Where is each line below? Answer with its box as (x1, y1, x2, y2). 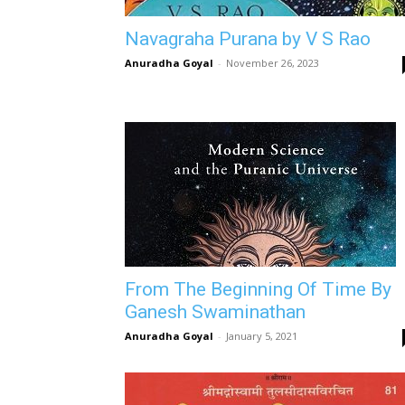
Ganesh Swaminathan (125, 301, 306, 323)
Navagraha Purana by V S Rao (125, 28, 371, 50)
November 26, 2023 (226, 56, 319, 70)
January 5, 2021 (226, 329, 297, 343)
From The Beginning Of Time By (125, 278, 391, 300)
